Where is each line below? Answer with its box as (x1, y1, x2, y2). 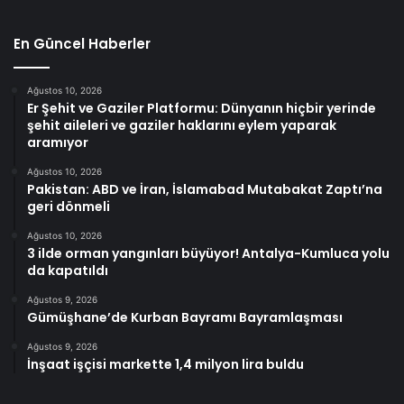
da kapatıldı (27, 262, 108, 280)
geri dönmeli (27, 197, 110, 216)
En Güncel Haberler (14, 34, 151, 54)
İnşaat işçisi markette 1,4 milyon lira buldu (27, 355, 304, 374)
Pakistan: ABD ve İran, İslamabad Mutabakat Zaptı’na (27, 180, 382, 199)
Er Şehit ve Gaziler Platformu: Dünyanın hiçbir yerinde (27, 99, 376, 118)
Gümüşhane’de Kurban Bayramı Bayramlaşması (27, 308, 343, 327)
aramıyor (27, 133, 88, 152)
